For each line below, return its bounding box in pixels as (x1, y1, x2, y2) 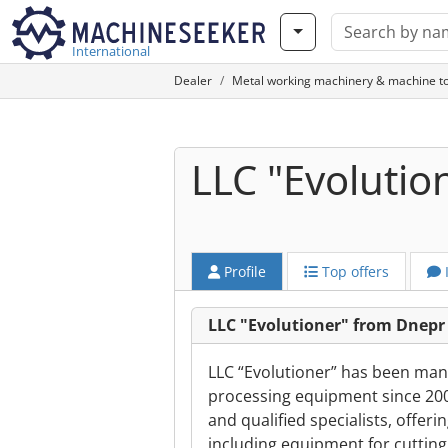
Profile (220, 262, 266, 281)
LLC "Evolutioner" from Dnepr (208, 314, 445, 336)
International (72, 42, 150, 60)
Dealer (174, 72, 212, 89)
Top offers (318, 262, 389, 281)
